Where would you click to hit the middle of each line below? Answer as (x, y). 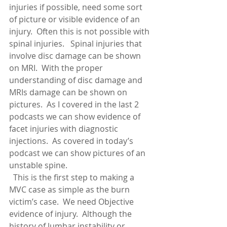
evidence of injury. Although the (71, 214)
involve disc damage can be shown (76, 56)
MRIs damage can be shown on (69, 92)
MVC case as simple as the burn (70, 190)
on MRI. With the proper (57, 68)
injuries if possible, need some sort (77, 7)
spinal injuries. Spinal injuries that (77, 44)
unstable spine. (38, 165)
